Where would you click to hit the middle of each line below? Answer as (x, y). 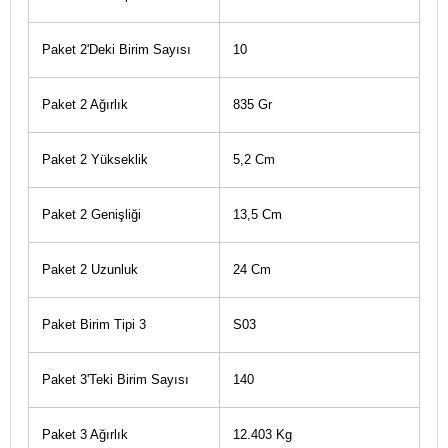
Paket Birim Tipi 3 (93, 324)
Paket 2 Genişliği (91, 214)
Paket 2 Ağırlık (84, 104)
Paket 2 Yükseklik (94, 159)
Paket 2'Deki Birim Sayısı (116, 49)
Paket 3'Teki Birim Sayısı (115, 379)
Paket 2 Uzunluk (89, 269)
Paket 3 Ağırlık (84, 434)
